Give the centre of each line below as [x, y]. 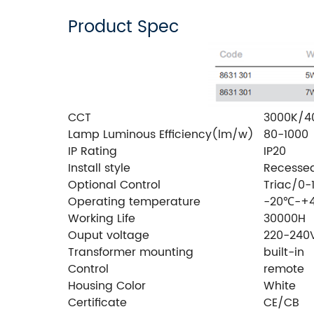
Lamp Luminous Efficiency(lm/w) [161, 134]
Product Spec [123, 28]
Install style [99, 168]
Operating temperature [134, 202]
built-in [284, 252]
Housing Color [107, 286]
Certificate [97, 302]
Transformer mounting [131, 252]
